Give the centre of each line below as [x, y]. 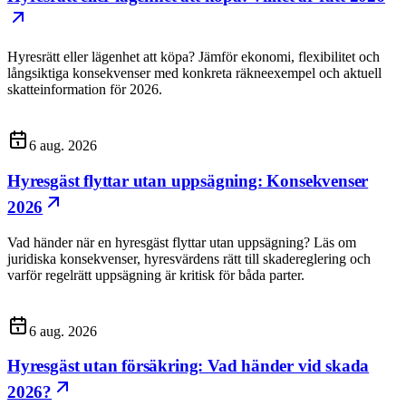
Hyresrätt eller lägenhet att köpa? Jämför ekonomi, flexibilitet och [193, 57]
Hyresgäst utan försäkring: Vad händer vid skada [188, 366]
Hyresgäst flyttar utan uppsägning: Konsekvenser [188, 180]
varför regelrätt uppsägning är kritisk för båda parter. [156, 275]
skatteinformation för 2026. [85, 90]
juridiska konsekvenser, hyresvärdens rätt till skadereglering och [189, 258]
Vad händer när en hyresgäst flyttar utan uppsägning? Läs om [182, 242]
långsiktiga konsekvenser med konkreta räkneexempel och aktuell [194, 73]
